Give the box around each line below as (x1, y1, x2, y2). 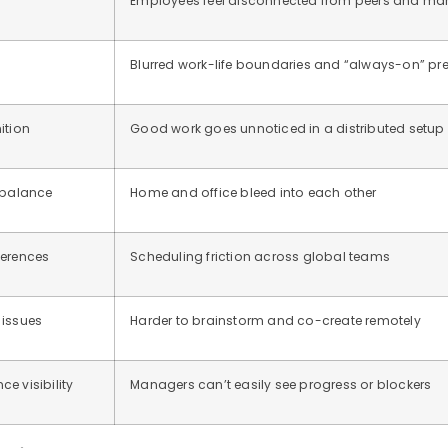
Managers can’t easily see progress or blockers (130, 376, 432, 394)
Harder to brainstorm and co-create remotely (130, 312, 421, 330)
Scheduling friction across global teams (130, 248, 391, 266)
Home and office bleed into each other (130, 184, 377, 202)
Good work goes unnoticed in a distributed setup (130, 120, 445, 138)
